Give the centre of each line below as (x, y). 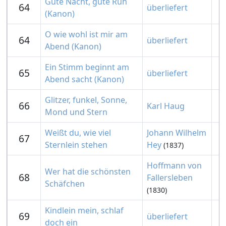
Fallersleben (170, 178)
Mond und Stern (76, 112)
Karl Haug (166, 106)
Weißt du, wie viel (78, 133)
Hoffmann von (174, 165)
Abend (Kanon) (73, 46)
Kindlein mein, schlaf (84, 210)
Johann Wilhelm (177, 133)
